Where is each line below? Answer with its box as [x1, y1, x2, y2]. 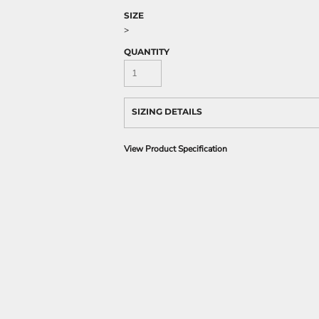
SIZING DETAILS [132, 106, 202, 117]
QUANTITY [124, 46, 169, 57]
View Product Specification [124, 143, 227, 155]
